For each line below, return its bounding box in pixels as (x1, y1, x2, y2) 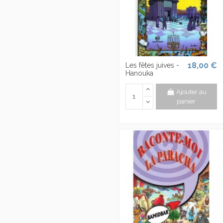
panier (177, 97, 196, 105)
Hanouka (125, 69, 153, 77)
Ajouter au (176, 88, 207, 96)
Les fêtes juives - (125, 61, 179, 69)
